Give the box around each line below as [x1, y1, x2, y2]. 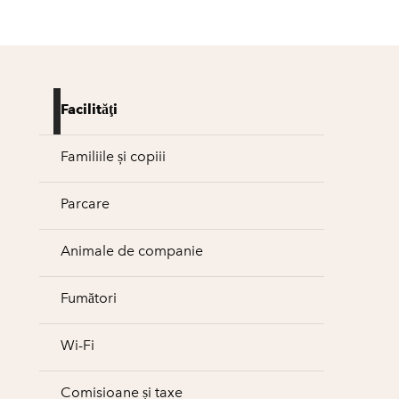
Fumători [61, 289, 117, 306]
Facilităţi [61, 101, 118, 118]
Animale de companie [61, 242, 203, 259]
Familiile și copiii [61, 148, 166, 165]
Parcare [61, 195, 110, 212]
